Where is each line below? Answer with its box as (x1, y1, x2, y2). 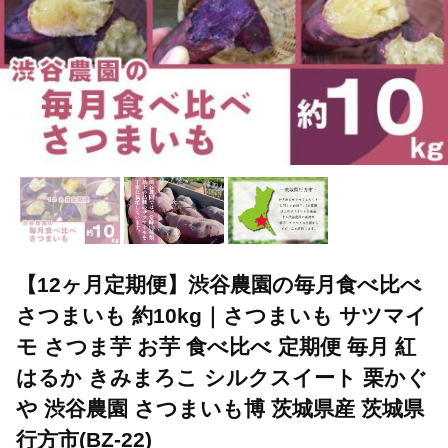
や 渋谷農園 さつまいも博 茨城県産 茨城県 (16, 396, 424, 420)
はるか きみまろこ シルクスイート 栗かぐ (16, 365, 428, 389)
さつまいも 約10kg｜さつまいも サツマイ (16, 303, 427, 327)
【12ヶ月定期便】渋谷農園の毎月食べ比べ (16, 272, 422, 296)
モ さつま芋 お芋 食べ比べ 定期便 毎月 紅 (16, 334, 416, 358)
